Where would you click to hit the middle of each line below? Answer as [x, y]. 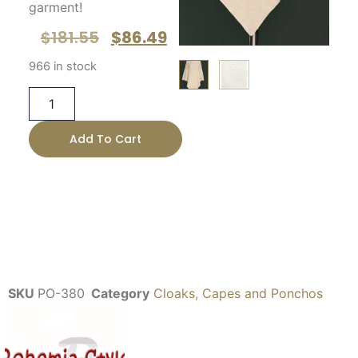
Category [120, 294]
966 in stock [62, 67]
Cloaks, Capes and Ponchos [238, 294]
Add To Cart [105, 139]
